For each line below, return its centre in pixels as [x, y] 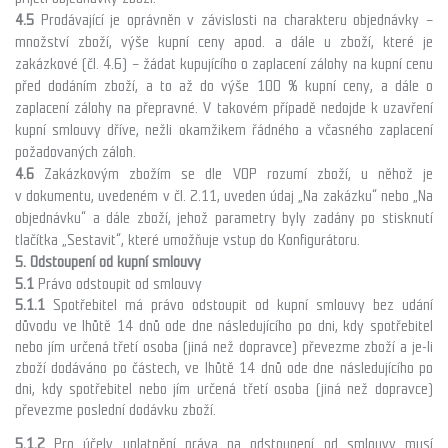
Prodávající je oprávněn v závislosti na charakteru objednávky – [237, 20]
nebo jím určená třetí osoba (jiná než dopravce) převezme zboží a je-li [224, 347]
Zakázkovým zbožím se [120, 174]
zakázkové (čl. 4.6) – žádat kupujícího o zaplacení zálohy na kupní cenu [224, 64]
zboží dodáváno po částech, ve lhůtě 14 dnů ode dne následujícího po [224, 368]
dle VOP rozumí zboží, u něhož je [319, 174]
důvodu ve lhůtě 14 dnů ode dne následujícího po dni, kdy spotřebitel [224, 326]
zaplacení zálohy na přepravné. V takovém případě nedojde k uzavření [224, 108]
